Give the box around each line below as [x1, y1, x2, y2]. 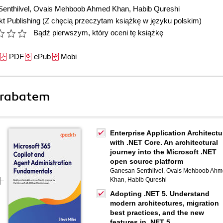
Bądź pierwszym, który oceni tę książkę [33, 28, 163, 37]
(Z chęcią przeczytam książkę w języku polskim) [42, 16, 202, 25]
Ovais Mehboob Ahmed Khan [33, 4, 129, 13]
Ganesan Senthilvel [110, 167, 163, 174]
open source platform [110, 157, 183, 165]
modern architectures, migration [110, 199, 219, 207]
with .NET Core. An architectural [110, 138, 218, 146]
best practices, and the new [110, 209, 204, 217]
